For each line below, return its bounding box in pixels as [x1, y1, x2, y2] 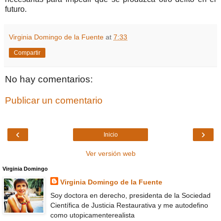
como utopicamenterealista [50, 211, 135, 219]
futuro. [5, 4, 27, 13]
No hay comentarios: [5, 74, 93, 84]
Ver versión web [85, 149, 136, 157]
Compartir [14, 49, 40, 56]
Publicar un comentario [5, 95, 103, 106]
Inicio [103, 131, 118, 138]
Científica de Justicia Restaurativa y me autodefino [50, 201, 208, 209]
